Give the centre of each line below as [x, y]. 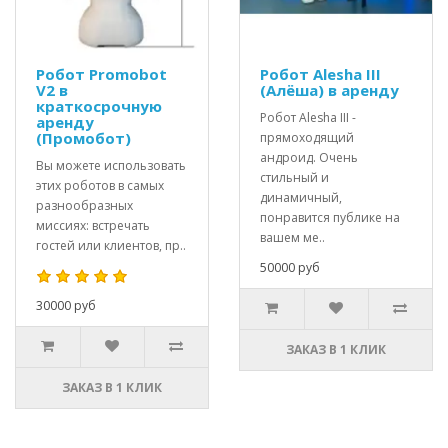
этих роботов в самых [100, 185]
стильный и [294, 177]
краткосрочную [99, 106]
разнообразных [84, 205]
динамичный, [301, 197]
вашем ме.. [292, 237]
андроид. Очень [309, 157]
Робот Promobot [101, 74]
